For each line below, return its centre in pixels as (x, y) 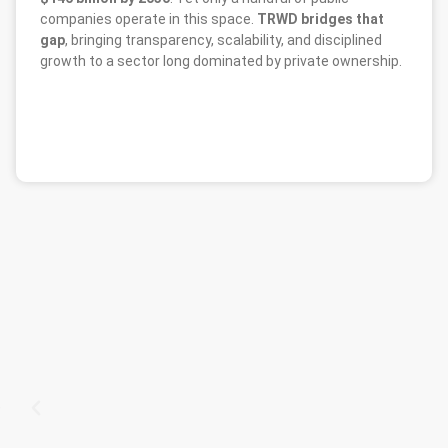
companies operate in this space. (148, 18)
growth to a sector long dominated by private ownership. (221, 60)
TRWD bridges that (320, 18)
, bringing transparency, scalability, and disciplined (223, 39)
